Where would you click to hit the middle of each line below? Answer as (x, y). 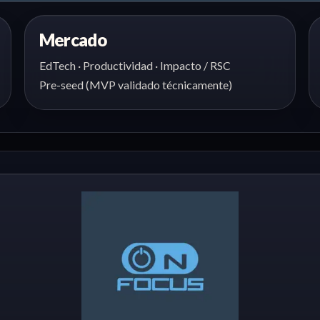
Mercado (72, 39)
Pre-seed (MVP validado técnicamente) (135, 84)
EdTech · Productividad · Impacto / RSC (135, 65)
